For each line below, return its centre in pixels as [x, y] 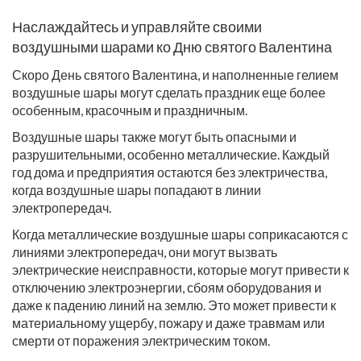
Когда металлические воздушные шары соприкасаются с [180, 234]
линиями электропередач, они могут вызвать [145, 252]
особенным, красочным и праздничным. [130, 110]
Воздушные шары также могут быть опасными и [154, 137]
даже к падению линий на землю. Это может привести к [174, 305]
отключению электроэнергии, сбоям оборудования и [167, 287]
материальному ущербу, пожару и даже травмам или [168, 323]
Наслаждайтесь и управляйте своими [137, 27]
